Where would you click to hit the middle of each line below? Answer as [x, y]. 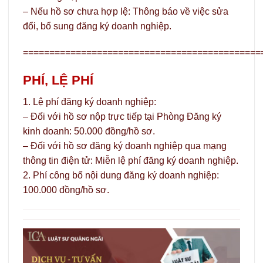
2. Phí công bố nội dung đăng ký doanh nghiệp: [121, 175]
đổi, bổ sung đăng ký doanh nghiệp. [97, 26]
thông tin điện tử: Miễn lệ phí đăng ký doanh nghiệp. [131, 160]
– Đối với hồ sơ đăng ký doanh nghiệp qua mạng [125, 146]
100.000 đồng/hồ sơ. [66, 190]
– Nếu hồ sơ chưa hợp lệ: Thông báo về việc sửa [126, 11]
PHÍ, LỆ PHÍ [58, 80]
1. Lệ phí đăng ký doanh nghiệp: [90, 102]
